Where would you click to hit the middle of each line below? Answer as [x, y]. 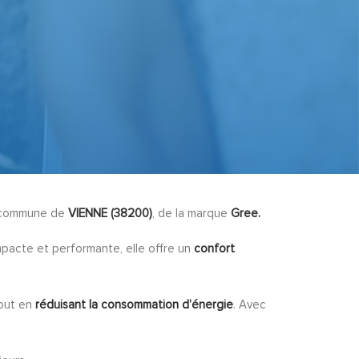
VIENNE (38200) [110, 213]
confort [214, 248]
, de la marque [192, 213]
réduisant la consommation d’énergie [134, 305]
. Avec [250, 305]
